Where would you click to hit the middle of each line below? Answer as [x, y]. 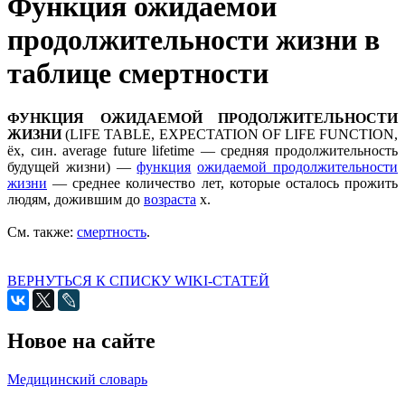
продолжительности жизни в [193, 40]
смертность [112, 231]
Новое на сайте [81, 340]
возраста [170, 199]
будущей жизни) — [72, 166]
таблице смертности [138, 74]
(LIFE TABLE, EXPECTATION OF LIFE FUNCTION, [232, 134]
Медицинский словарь [77, 379]
